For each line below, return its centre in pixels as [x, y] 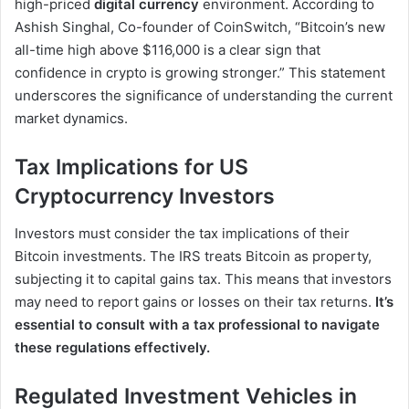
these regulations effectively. [112, 347]
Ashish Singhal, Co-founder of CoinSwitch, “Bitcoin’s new [200, 27]
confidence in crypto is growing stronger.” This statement [200, 73]
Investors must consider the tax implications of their [182, 233]
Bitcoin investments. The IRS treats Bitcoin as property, [193, 256]
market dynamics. [71, 119]
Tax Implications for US [131, 168]
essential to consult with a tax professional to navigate [197, 324]
